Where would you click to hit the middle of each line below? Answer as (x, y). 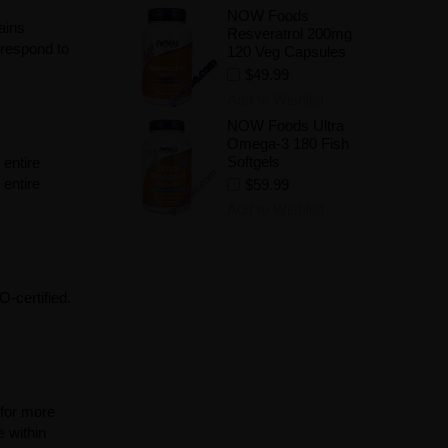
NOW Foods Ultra (285, 125)
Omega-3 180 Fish (287, 143)
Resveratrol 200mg (289, 33)
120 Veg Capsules (286, 51)
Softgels (253, 161)
